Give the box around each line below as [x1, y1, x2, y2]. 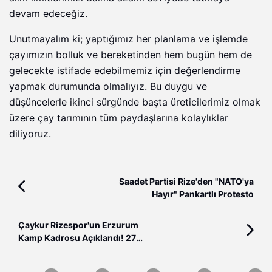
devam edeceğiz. [9, 8, 87, 20]
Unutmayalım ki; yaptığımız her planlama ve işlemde [9, 33, 248, 46]
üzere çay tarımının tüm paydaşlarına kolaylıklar [9, 112, 228, 124]
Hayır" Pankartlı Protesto [152, 189, 254, 200]
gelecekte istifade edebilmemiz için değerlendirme [9, 65, 240, 77]
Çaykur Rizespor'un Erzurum [18, 220, 138, 231]
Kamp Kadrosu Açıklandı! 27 [18, 233, 136, 243]
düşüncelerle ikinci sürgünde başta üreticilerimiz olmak [9, 97, 260, 109]
